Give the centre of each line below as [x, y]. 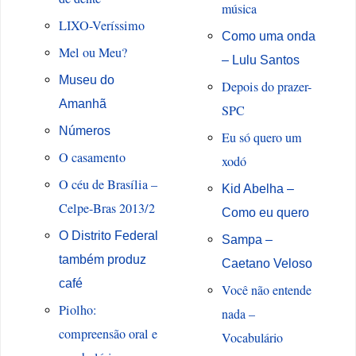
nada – [238, 313]
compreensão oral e [108, 334]
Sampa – [247, 239]
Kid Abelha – [257, 188]
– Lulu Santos [260, 59]
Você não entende [266, 289]
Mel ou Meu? [93, 53]
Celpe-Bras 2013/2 [106, 209]
